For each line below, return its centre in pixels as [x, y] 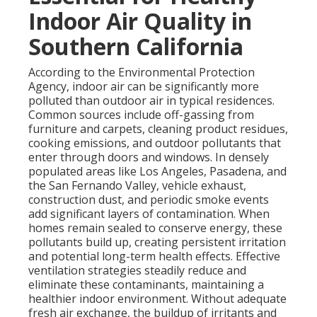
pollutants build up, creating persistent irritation [157, 242]
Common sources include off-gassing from [141, 115]
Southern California [136, 47]
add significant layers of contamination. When [149, 214]
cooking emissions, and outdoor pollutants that [155, 143]
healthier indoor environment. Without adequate [157, 299]
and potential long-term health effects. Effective [154, 257]
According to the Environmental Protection [142, 73]
